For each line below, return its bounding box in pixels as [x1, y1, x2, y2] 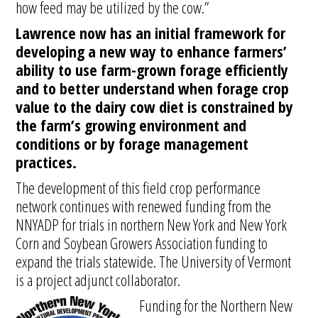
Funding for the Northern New [139, 295, 293, 316]
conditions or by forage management [16, 133, 249, 154]
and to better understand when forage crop [16, 77, 290, 99]
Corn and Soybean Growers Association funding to [16, 232, 268, 253]
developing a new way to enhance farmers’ [16, 40, 287, 62]
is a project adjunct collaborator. [16, 269, 181, 290]
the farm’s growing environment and [16, 114, 247, 136]
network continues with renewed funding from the [16, 195, 272, 216]
